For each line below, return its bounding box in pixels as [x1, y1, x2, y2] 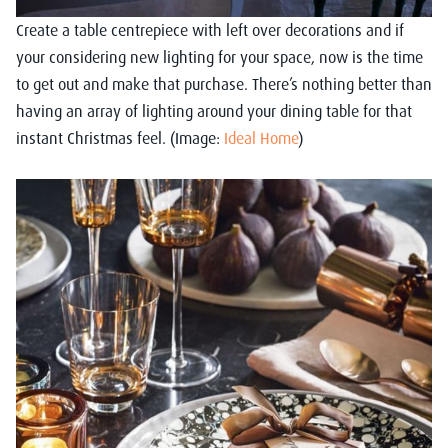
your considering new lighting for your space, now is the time [16, 47, 423, 68]
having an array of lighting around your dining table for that [16, 101, 412, 122]
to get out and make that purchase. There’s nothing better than [16, 74, 432, 95]
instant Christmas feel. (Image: [16, 128, 224, 149]
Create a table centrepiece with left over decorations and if [16, 20, 404, 41]
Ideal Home [224, 128, 298, 149]
